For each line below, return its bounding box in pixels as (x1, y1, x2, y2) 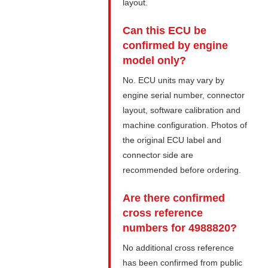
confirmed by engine (123, 39, 229, 52)
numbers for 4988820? (123, 222, 237, 234)
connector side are (123, 150, 194, 160)
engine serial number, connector (123, 90, 245, 100)
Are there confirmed (123, 192, 226, 205)
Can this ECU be (123, 25, 207, 37)
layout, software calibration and (123, 105, 241, 115)
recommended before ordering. (123, 165, 242, 175)
